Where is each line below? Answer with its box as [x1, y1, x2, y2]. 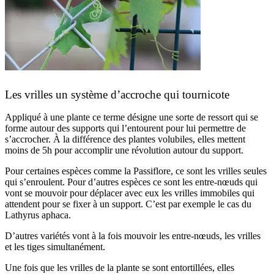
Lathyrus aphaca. [5, 210, 71, 220]
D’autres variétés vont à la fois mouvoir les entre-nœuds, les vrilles [5, 231, 261, 241]
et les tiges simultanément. [5, 242, 105, 252]
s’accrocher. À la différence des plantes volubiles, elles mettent [5, 134, 245, 144]
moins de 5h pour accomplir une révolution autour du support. [5, 145, 243, 155]
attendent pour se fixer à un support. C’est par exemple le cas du [5, 199, 251, 209]
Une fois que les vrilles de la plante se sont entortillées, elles [5, 262, 234, 273]
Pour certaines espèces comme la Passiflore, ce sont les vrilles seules [5, 166, 267, 176]
